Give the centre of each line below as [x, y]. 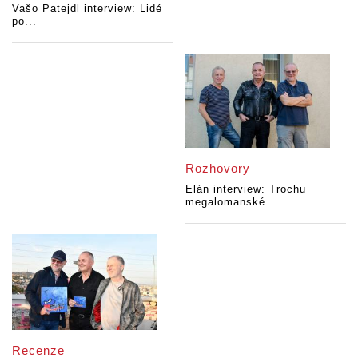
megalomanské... [232, 201]
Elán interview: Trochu [246, 189]
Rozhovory [218, 168]
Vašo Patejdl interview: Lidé [87, 8]
